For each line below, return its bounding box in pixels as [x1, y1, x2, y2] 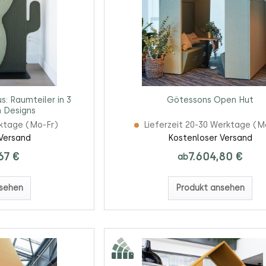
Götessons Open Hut [166, 95, 254, 106]
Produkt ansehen [175, 183, 245, 194]
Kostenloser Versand [167, 133, 252, 144]
